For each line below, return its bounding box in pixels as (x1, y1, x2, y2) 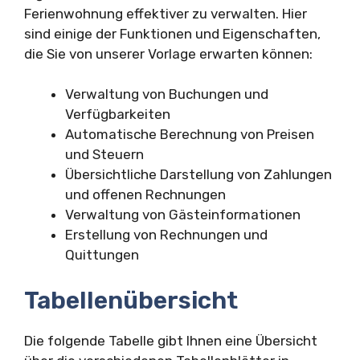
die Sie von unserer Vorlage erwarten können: (24, 45, 313, 62)
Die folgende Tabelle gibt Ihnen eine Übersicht (24, 332, 317, 349)
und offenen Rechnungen (65, 186, 226, 203)
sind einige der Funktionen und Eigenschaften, (24, 25, 321, 42)
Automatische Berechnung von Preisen (65, 126, 314, 143)
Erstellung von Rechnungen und (65, 227, 268, 243)
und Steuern (65, 146, 144, 163)
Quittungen (65, 247, 139, 264)
